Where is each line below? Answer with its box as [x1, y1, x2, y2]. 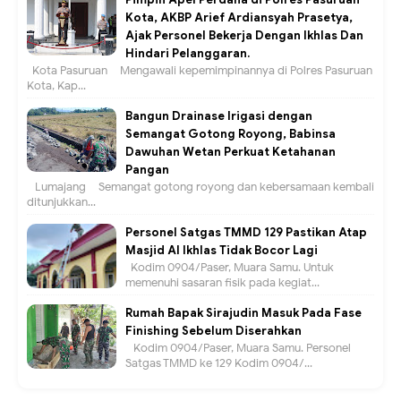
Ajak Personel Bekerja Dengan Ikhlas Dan [125, 28, 363, 44]
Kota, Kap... [27, 78, 86, 94]
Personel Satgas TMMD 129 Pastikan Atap [125, 225, 367, 241]
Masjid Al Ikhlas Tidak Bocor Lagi [125, 243, 318, 259]
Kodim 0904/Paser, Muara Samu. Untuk [125, 260, 334, 276]
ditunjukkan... [27, 194, 96, 210]
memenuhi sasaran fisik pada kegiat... [125, 275, 320, 291]
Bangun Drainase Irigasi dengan [125, 108, 312, 124]
